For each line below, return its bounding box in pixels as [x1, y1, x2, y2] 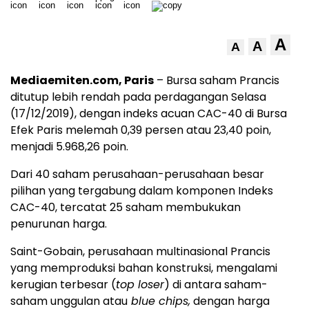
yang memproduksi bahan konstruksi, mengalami [10, 260, 277, 276]
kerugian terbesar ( [10, 277, 116, 292]
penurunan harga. [10, 216, 107, 232]
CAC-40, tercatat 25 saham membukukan [10, 199, 241, 215]
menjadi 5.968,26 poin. [10, 139, 128, 154]
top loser [116, 277, 164, 292]
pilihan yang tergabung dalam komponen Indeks [10, 183, 273, 199]
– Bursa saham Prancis [154, 72, 279, 88]
